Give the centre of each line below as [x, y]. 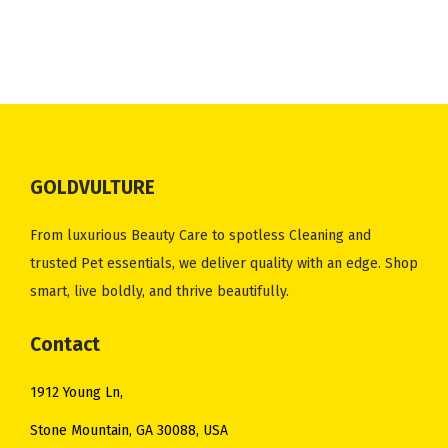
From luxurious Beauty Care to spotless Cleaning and [200, 236]
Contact [65, 345]
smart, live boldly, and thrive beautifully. [159, 292]
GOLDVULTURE [92, 188]
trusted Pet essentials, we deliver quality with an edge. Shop [224, 264]
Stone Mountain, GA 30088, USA [129, 431]
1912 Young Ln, [76, 393]
